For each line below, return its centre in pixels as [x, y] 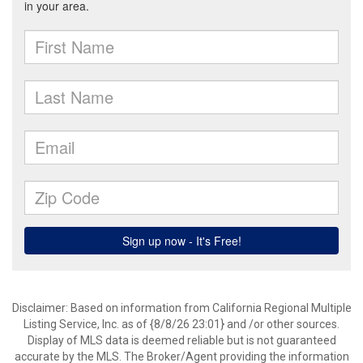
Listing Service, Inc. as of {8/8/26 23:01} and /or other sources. [181, 324]
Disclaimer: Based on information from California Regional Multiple [181, 308]
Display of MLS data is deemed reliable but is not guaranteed [181, 340]
